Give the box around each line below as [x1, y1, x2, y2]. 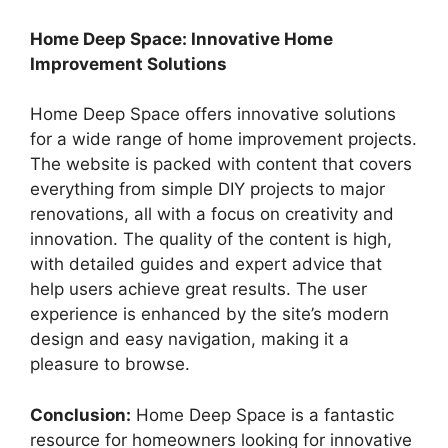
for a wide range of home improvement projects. [30, 129, 417, 150]
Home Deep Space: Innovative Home [30, 28, 333, 49]
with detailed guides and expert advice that [30, 254, 382, 275]
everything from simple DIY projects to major [30, 179, 385, 200]
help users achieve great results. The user [30, 279, 367, 300]
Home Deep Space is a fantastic [131, 404, 394, 425]
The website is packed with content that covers [30, 154, 412, 175]
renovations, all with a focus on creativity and [30, 204, 394, 225]
